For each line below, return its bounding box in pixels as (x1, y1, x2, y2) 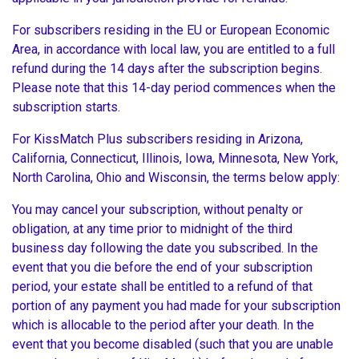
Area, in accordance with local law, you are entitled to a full (12, 42, 335, 58)
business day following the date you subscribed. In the (12, 240, 318, 256)
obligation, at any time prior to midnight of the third (12, 221, 292, 237)
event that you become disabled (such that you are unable (12, 337, 333, 353)
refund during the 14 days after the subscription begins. (12, 61, 322, 77)
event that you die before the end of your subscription (12, 260, 313, 276)
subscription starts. (12, 99, 123, 115)
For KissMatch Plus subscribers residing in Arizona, (12, 131, 303, 147)
